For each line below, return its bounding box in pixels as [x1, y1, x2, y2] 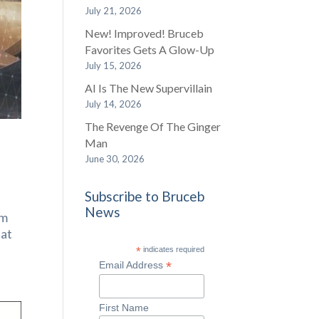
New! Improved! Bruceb [85, 26, 204, 40]
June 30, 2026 [85, 153, 145, 164]
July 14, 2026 [85, 98, 142, 110]
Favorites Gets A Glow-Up [85, 43, 215, 56]
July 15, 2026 [85, 60, 142, 71]
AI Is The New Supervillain [85, 81, 213, 95]
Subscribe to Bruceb [85, 188, 205, 204]
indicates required [141, 245, 205, 253]
